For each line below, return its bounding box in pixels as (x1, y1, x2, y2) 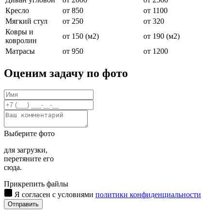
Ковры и (5, 28, 33, 36)
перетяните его (4, 155, 54, 163)
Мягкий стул (5, 17, 47, 26)
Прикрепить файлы (4, 180, 68, 188)
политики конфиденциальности (95, 190, 201, 199)
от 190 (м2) (143, 32, 180, 41)
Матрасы (5, 47, 35, 56)
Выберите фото (4, 129, 55, 138)
